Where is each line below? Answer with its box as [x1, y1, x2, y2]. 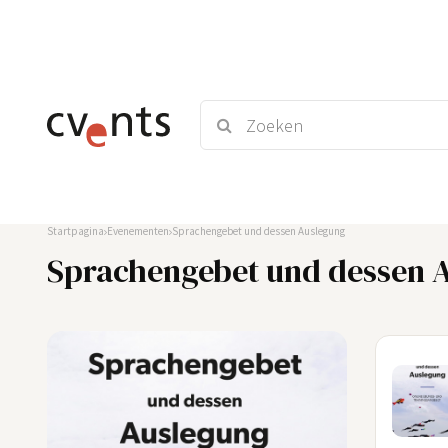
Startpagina [47, 224, 104, 238]
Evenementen [107, 224, 169, 238]
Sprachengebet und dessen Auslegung [172, 224, 345, 238]
